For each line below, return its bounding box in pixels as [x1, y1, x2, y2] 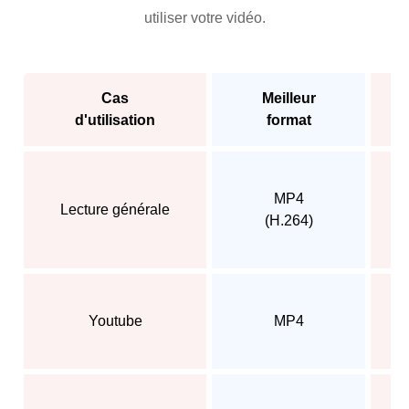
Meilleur [261, 89, 316, 106]
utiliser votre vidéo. [143, 9, 266, 26]
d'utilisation [75, 111, 155, 128]
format [266, 111, 311, 128]
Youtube [88, 312, 142, 329]
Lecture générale [60, 201, 170, 217]
